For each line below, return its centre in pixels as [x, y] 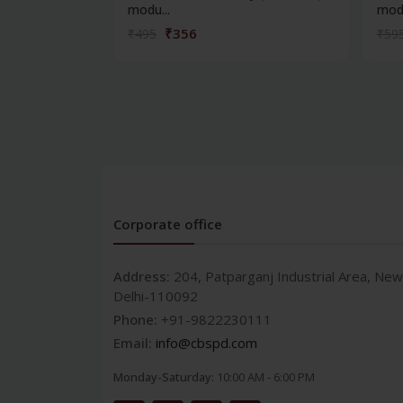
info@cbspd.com [206, 342]
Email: [134, 342]
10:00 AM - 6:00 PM [266, 376]
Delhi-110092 [156, 296]
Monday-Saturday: [165, 376]
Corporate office [168, 224]
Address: [143, 276]
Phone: [137, 319]
